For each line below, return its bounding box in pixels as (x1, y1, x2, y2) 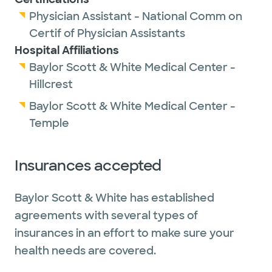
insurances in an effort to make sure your (15, 226, 234, 240)
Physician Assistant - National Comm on (29, 9, 242, 24)
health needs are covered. (15, 243, 156, 258)
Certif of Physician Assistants (29, 26, 185, 41)
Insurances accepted (15, 156, 161, 175)
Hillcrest (29, 77, 73, 92)
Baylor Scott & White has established (15, 191, 214, 205)
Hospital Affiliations (15, 43, 119, 58)
